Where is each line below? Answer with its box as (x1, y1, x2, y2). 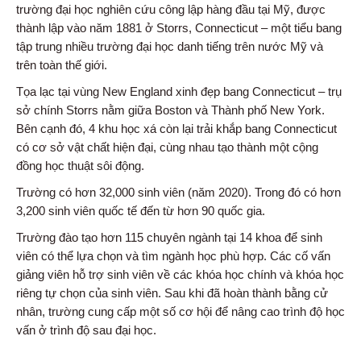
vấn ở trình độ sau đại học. (16, 322, 156, 337)
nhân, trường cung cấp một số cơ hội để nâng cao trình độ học (16, 304, 345, 318)
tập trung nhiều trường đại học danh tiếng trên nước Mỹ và (16, 39, 323, 53)
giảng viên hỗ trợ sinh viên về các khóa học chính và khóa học (16, 267, 344, 281)
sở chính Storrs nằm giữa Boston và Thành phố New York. (16, 102, 325, 117)
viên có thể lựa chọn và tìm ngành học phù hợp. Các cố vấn (16, 248, 330, 263)
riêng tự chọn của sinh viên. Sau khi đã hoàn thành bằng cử (16, 285, 328, 300)
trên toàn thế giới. (16, 57, 107, 72)
